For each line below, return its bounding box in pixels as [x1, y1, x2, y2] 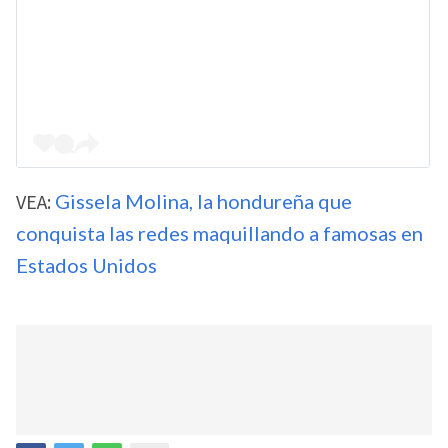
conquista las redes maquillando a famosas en [16, 221, 423, 246]
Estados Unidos [16, 253, 157, 278]
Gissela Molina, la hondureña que [55, 189, 352, 214]
